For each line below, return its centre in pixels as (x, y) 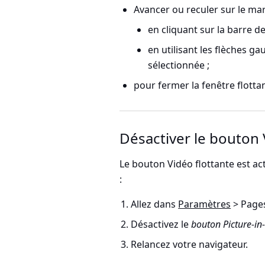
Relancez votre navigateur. (190, 244)
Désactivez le (161, 224)
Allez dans (155, 204)
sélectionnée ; (179, 65)
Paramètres (205, 204)
